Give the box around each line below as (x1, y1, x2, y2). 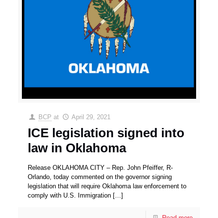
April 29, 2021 (71, 113, 110, 121)
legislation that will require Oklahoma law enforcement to (28, 182, 187, 190)
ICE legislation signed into (28, 126, 185, 141)
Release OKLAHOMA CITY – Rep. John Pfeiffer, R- (28, 164, 173, 172)
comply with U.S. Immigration (28, 192, 111, 200)
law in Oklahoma (28, 141, 127, 156)
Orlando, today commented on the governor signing (28, 173, 172, 181)
